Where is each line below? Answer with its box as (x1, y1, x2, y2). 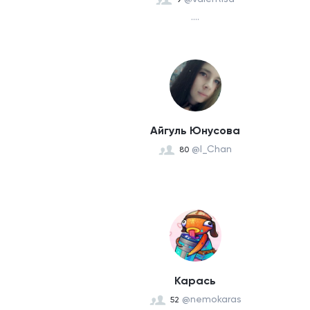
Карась (174, 274, 216, 287)
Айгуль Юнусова (150, 124, 240, 137)
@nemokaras (181, 293, 241, 304)
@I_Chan (192, 143, 232, 154)
